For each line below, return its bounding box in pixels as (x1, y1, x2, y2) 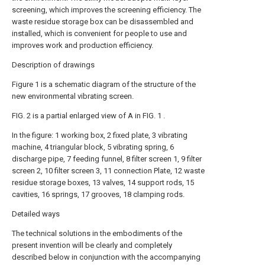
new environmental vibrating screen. (12, 92, 134, 101)
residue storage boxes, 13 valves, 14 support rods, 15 (12, 178, 194, 187)
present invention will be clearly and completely (12, 241, 172, 250)
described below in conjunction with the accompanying (12, 253, 201, 261)
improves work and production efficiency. (12, 41, 153, 50)
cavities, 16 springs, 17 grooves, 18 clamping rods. (12, 190, 185, 199)
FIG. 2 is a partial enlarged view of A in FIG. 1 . (12, 111, 165, 120)
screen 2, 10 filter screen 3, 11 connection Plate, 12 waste (12, 166, 205, 175)
